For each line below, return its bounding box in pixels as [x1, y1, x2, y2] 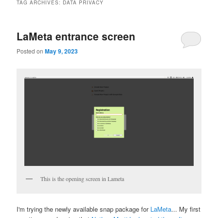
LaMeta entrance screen [17, 28, 136, 43]
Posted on [17, 47, 45, 55]
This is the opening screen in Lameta [40, 174, 125, 182]
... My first [171, 204, 201, 214]
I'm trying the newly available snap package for [17, 204, 151, 214]
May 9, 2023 [45, 47, 78, 56]
